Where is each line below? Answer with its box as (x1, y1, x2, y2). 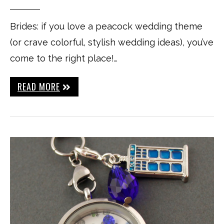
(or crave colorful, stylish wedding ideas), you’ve (10, 37, 213, 47)
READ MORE (17, 80, 60, 93)
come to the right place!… (10, 53, 117, 63)
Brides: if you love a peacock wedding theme (10, 21, 202, 31)
